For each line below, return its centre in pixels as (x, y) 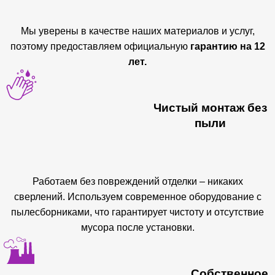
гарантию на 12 (227, 46)
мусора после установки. (137, 227)
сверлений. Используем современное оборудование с (137, 197)
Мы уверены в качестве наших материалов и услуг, (137, 31)
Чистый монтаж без (211, 108)
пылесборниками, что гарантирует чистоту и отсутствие (137, 212)
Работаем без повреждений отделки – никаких (137, 181)
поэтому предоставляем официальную (100, 46)
